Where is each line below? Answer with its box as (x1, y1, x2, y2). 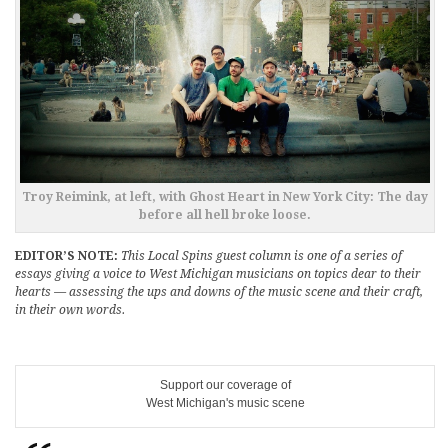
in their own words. (15, 303, 125, 318)
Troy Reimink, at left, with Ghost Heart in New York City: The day (21, 190, 428, 205)
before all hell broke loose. (138, 208, 311, 223)
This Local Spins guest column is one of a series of (121, 249, 402, 264)
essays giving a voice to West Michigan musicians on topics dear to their (15, 267, 421, 282)
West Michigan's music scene (145, 396, 305, 411)
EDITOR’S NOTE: (15, 249, 118, 264)
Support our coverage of (159, 378, 291, 393)
